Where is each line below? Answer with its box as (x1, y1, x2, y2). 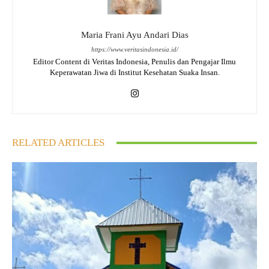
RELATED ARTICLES (12, 137, 104, 149)
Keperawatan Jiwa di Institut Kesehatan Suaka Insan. (49, 68, 220, 77)
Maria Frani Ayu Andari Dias (80, 30, 189, 40)
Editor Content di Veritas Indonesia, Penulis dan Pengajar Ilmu (33, 57, 236, 67)
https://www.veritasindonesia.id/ (91, 46, 178, 53)
